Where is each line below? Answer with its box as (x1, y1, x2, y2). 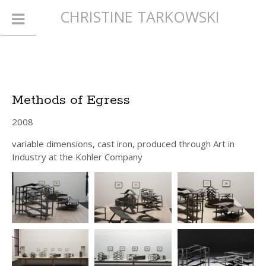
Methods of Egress (12, 92, 130, 109)
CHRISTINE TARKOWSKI (60, 7, 220, 27)
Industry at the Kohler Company (12, 151, 142, 163)
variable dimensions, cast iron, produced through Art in (12, 138, 235, 150)
